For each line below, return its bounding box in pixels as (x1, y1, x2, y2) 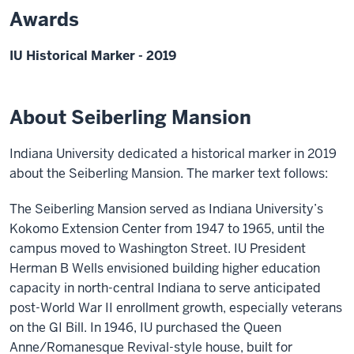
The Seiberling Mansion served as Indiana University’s (9, 200, 323, 217)
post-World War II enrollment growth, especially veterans (9, 299, 342, 316)
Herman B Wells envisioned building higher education (9, 259, 320, 277)
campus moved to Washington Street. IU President (9, 239, 306, 257)
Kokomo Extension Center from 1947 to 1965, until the (9, 220, 325, 237)
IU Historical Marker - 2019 (9, 47, 176, 64)
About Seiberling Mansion (9, 104, 251, 130)
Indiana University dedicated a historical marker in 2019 (9, 145, 337, 162)
